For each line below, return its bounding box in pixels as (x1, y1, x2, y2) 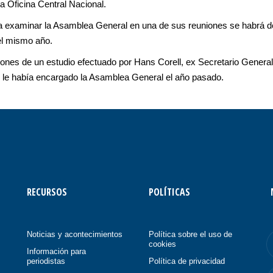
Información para (26, 247, 86, 256)
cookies (148, 239, 176, 249)
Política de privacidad (148, 257, 225, 266)
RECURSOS (26, 185, 67, 199)
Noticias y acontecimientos (26, 230, 122, 239)
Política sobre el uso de (148, 230, 232, 239)
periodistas (26, 257, 65, 266)
